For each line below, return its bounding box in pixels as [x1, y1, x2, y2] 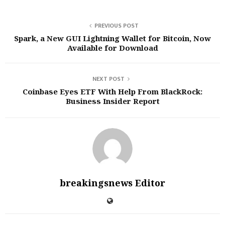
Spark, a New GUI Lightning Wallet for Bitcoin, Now [14, 33, 211, 43]
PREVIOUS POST [94, 21, 139, 31]
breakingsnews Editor [60, 177, 165, 189]
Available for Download [67, 43, 158, 53]
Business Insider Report [65, 96, 160, 106]
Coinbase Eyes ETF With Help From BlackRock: [23, 86, 202, 96]
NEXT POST [92, 74, 125, 84]
